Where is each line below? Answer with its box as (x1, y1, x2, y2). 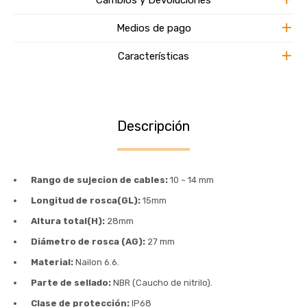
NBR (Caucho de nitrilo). (111, 277, 212, 288)
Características (118, 49, 189, 62)
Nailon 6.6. (75, 256, 119, 267)
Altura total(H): (31, 215, 105, 226)
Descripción (117, 117, 190, 134)
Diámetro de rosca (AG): (31, 236, 145, 247)
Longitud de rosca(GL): (31, 195, 143, 206)
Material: (31, 256, 75, 267)
